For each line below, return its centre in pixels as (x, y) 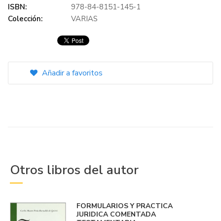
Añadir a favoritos (71, 73)
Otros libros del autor (74, 170)
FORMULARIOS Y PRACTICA (124, 206)
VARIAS (84, 19)
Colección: (25, 19)
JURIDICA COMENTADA (116, 214)
